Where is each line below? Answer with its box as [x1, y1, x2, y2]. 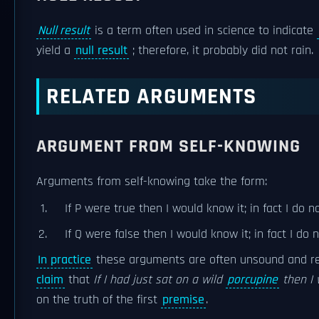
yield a [36, 43, 74, 58]
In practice [38, 252, 91, 268]
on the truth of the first [36, 292, 161, 308]
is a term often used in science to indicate [91, 23, 317, 38]
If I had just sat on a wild [93, 272, 226, 288]
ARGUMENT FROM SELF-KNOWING [36, 135, 300, 158]
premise [162, 292, 204, 308]
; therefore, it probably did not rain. [129, 43, 313, 58]
